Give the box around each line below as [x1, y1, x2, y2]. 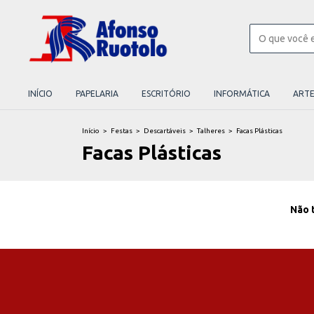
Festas [111, 127, 132, 135]
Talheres [197, 127, 225, 135]
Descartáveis [144, 127, 186, 135]
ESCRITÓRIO [142, 89, 191, 98]
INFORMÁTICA [214, 89, 270, 98]
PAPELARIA [76, 89, 118, 98]
